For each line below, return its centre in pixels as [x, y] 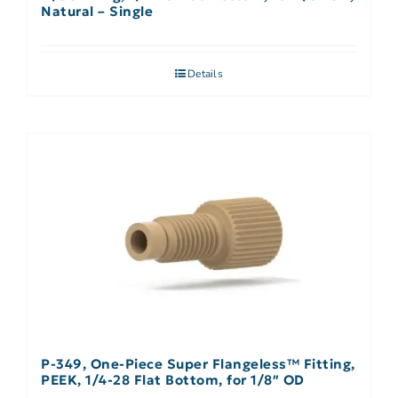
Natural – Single [97, 11]
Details [205, 73]
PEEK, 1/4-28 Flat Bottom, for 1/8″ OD [173, 380]
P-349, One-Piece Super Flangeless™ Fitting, [198, 364]
